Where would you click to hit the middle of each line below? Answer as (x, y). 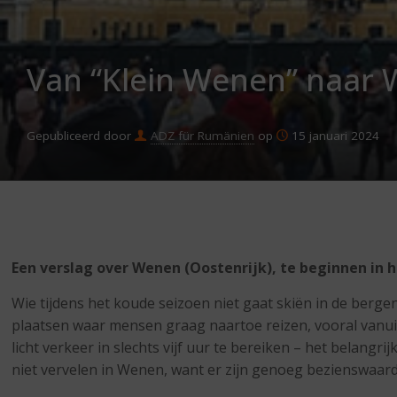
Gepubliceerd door (79, 136)
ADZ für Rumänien (202, 136)
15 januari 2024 (335, 136)
